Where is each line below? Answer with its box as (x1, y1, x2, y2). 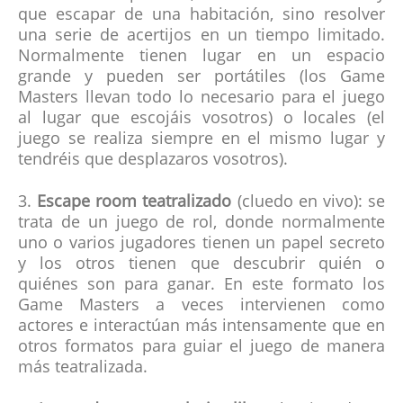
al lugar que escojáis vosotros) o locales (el (18, 111, 385, 128)
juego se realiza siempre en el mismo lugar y (18, 131, 385, 148)
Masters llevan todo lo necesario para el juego (18, 90, 385, 107)
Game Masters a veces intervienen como (18, 298, 385, 315)
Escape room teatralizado (37, 194, 232, 211)
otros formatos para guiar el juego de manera (18, 339, 385, 356)
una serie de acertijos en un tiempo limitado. (18, 28, 385, 45)
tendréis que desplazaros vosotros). (18, 152, 288, 169)
